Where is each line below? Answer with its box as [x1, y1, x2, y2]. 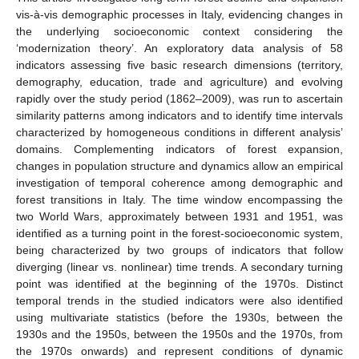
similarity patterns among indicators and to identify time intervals [16, 108, 343, 122]
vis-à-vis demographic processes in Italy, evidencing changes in [16, 7, 343, 21]
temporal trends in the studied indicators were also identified [16, 293, 343, 307]
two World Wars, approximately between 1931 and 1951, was [16, 209, 343, 223]
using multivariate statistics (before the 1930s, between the [16, 310, 343, 324]
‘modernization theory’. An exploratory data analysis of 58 [16, 41, 343, 54]
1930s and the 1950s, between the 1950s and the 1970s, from [16, 327, 343, 341]
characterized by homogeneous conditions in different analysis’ [16, 125, 343, 139]
